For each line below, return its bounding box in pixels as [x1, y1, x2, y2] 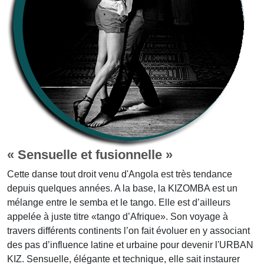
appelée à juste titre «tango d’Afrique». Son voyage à [7, 212, 228, 222]
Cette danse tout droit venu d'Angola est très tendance [7, 169, 232, 179]
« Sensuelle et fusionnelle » [7, 147, 173, 162]
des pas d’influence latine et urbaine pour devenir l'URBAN [7, 240, 253, 250]
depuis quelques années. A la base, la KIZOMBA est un [7, 183, 237, 193]
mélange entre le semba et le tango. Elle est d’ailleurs [7, 197, 230, 207]
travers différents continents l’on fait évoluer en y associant [7, 226, 250, 236]
